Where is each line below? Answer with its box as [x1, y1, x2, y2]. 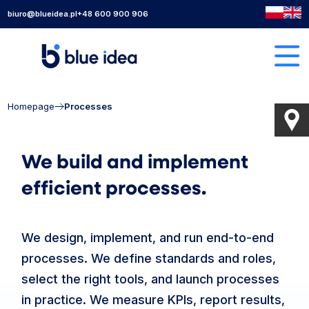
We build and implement [21, 148, 249, 174]
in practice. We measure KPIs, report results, [21, 292, 286, 307]
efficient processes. [21, 174, 207, 200]
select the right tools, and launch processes [21, 272, 280, 286]
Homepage [8, 101, 55, 112]
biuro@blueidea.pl [8, 9, 78, 19]
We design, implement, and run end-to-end [21, 230, 275, 245]
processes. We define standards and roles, [21, 251, 277, 266]
